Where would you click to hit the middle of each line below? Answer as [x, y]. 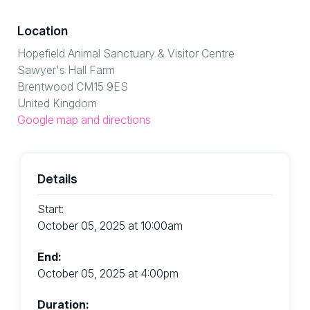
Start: [51, 209]
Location [43, 31]
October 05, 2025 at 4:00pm [108, 273]
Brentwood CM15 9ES [73, 87]
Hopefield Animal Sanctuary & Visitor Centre [126, 54]
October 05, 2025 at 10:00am [110, 226]
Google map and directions [84, 120]
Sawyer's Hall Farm [66, 70]
